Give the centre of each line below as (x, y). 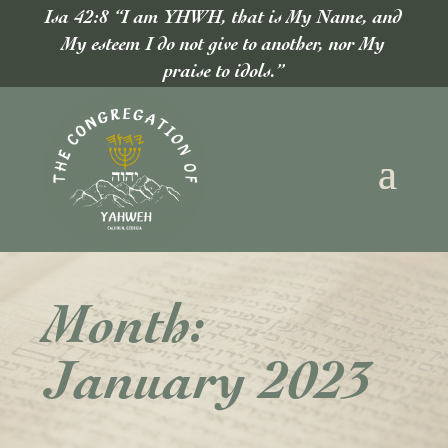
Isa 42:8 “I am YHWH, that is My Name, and (224, 16)
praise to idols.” (223, 70)
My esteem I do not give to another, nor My (224, 43)
